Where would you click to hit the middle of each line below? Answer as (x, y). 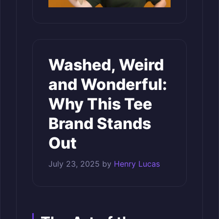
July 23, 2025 (74, 164)
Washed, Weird (106, 65)
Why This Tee (100, 104)
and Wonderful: (108, 84)
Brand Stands (100, 123)
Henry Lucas (137, 164)
